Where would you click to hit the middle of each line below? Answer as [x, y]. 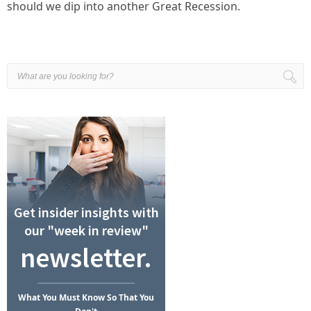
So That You [129, 297]
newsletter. [86, 258]
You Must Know [74, 297]
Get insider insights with [86, 212]
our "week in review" [86, 230]
